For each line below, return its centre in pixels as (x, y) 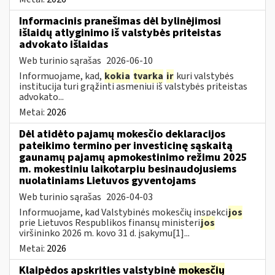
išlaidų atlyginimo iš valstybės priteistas (120, 33)
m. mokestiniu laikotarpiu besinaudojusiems (128, 169)
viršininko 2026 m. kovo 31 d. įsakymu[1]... (104, 233)
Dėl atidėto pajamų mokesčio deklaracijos (122, 134)
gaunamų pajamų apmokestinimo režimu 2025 (133, 157)
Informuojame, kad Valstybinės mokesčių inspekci (123, 212)
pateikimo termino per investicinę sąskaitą (126, 145)
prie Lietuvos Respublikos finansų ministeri (110, 223)
